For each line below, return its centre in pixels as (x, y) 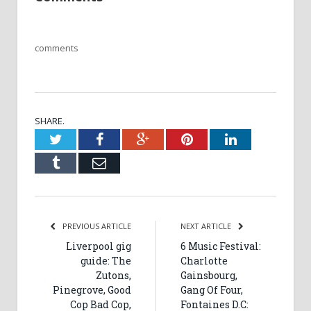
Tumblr (79, 162)
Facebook (129, 138)
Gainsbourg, (209, 275)
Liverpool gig (99, 246)
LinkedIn (261, 138)
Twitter (82, 138)
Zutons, (114, 275)
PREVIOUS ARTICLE (96, 226)
